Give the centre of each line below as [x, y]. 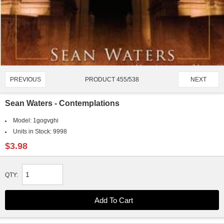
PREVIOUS [25, 79]
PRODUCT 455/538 [112, 79]
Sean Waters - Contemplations [62, 103]
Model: [23, 120]
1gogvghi [45, 120]
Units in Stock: [33, 131]
